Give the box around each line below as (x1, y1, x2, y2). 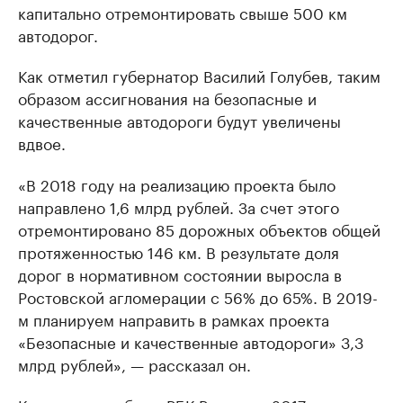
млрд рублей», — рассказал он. (18, 352, 251, 375)
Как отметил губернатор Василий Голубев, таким (18, 63, 381, 86)
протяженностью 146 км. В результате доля (18, 239, 339, 263)
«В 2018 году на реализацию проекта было (18, 172, 336, 195)
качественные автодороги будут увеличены (18, 108, 341, 131)
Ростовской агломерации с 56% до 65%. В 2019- (18, 284, 378, 308)
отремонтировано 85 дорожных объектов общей (18, 217, 381, 240)
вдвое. (18, 130, 66, 154)
